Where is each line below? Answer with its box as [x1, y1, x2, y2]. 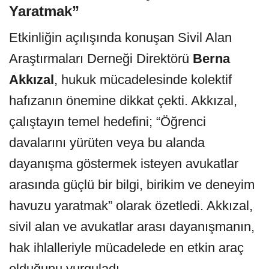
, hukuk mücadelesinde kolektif [54, 72, 232, 88]
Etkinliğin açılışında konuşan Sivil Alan [9, 30, 232, 46]
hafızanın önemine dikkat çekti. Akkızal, [9, 93, 237, 109]
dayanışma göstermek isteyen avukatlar [9, 156, 238, 172]
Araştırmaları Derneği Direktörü [9, 51, 193, 67]
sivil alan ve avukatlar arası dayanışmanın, [9, 219, 255, 235]
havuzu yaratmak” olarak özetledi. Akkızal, [9, 198, 253, 214]
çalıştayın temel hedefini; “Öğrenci [9, 114, 206, 130]
